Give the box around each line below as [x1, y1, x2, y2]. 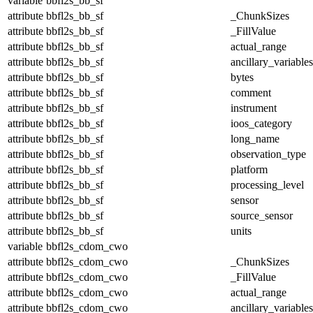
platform [231, 163, 268, 175]
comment [231, 86, 271, 99]
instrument [231, 101, 277, 114]
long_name [231, 132, 279, 145]
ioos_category [231, 117, 292, 129]
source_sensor [231, 209, 293, 221]
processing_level [231, 178, 304, 191]
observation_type [231, 147, 306, 160]
